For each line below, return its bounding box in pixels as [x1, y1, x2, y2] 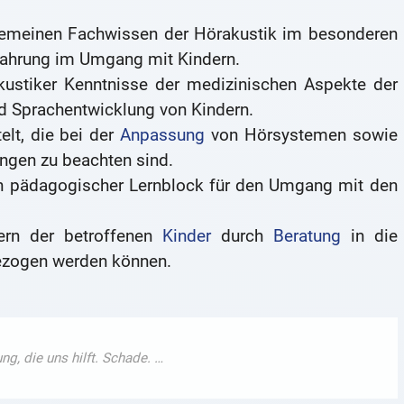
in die [340, 225, 398, 246]
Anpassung [120, 124, 206, 145]
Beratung [272, 225, 341, 246]
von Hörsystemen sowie [205, 124, 398, 145]
